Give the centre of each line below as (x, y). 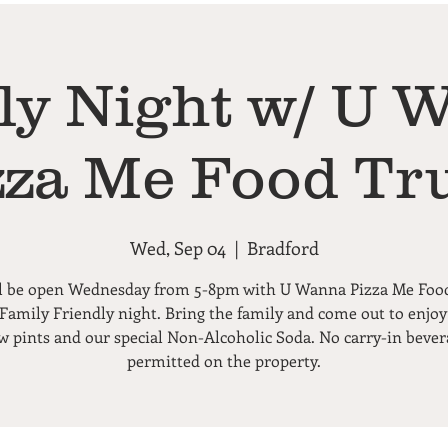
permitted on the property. (224, 360)
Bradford (282, 248)
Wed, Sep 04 (177, 248)
